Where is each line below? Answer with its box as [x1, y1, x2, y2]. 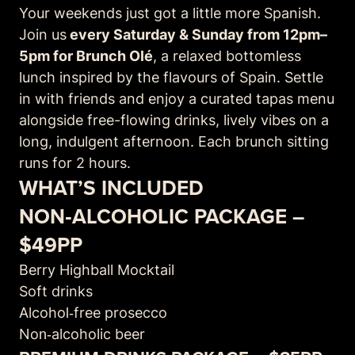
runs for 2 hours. [19, 152, 131, 173]
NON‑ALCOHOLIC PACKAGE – [19, 201, 304, 231]
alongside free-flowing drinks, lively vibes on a [19, 109, 329, 130]
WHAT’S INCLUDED [19, 173, 204, 203]
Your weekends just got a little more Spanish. [19, 2, 321, 23]
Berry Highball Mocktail [19, 259, 174, 280]
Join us [19, 24, 67, 44]
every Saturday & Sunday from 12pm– [67, 24, 327, 44]
